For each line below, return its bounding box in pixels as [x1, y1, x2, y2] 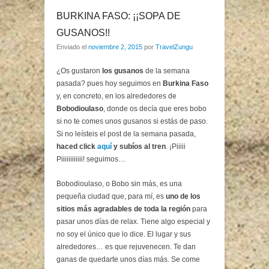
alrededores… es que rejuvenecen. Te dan [56, 242, 196, 251]
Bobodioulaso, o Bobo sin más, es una [56, 179, 182, 188]
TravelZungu [156, 43, 193, 50]
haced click [56, 142, 97, 151]
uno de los [166, 192, 201, 201]
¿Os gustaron [56, 66, 102, 75]
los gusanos [102, 66, 144, 75]
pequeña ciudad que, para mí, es [56, 192, 166, 201]
